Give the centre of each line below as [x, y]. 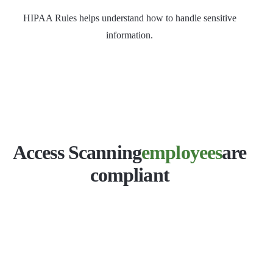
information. [130, 35]
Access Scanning [77, 153]
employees [182, 153]
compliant [129, 175]
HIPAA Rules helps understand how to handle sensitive [129, 18]
